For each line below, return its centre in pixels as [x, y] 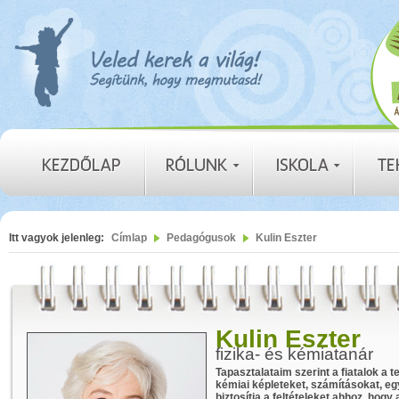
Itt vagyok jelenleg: [57, 238]
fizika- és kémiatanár [294, 354]
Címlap [129, 238]
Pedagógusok [201, 238]
